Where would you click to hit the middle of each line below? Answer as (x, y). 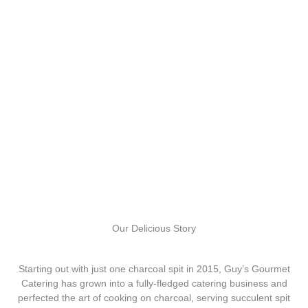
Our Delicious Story (154, 228)
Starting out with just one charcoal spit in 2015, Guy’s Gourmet (154, 269)
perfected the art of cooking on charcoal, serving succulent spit (154, 298)
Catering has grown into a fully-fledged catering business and (154, 283)
